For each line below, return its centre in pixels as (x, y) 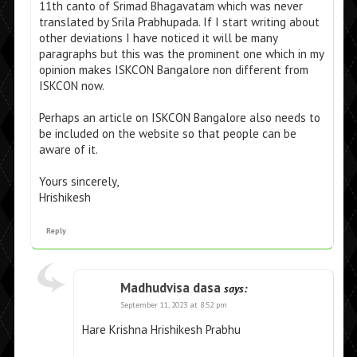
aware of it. (68, 150)
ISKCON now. (71, 86)
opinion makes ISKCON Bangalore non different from (173, 70)
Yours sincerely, (78, 182)
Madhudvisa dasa (170, 288)
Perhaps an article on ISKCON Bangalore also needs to (179, 118)
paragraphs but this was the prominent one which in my (181, 54)
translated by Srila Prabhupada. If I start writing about (179, 22)
